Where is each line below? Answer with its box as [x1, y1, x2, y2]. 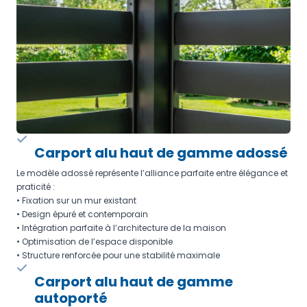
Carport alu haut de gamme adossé [34, 143, 288, 162]
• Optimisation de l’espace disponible [16, 235, 173, 247]
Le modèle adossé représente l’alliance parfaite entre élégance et [16, 167, 288, 179]
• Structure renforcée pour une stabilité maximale [16, 249, 220, 261]
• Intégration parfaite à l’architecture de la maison [16, 221, 226, 234]
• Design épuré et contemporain [16, 208, 148, 220]
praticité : [16, 180, 55, 193]
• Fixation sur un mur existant [16, 194, 136, 206]
